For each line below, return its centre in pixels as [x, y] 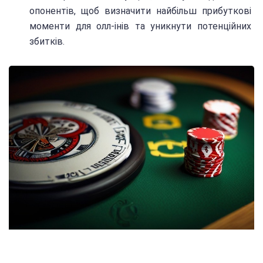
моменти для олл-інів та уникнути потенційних [140, 26]
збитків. [47, 41]
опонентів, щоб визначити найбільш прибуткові [140, 11]
